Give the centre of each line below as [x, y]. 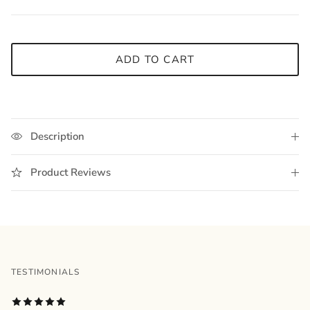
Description [57, 137]
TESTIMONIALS [46, 272]
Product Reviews [71, 173]
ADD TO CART [155, 59]
